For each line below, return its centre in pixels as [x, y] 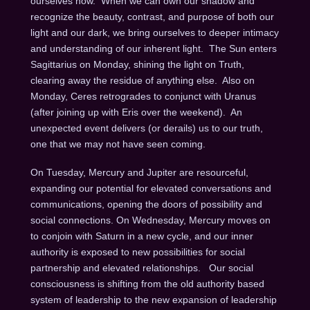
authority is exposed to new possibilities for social [137, 252]
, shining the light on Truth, [186, 64]
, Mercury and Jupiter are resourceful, [165, 173]
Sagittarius [55, 64]
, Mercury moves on [227, 220]
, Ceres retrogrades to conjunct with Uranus [160, 96]
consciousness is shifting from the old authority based [147, 284]
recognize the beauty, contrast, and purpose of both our [152, 16]
